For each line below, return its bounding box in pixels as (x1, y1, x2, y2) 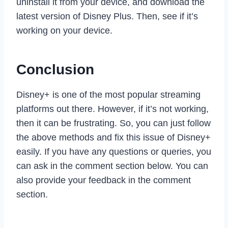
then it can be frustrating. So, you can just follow (16, 118, 211, 128)
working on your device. (16, 25, 112, 36)
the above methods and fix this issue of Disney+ (16, 132, 211, 142)
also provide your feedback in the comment (16, 175, 191, 185)
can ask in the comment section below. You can (16, 160, 208, 171)
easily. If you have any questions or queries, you (16, 146, 211, 157)
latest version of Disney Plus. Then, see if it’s (16, 11, 198, 21)
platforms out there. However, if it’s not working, (16, 103, 209, 114)
